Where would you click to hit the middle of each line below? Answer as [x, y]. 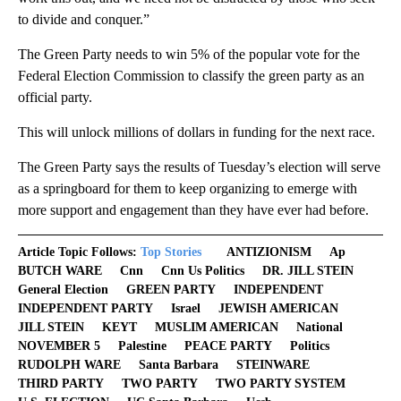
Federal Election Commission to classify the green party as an [191, 75]
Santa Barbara [179, 364]
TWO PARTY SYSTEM [281, 383]
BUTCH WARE [60, 270]
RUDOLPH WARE [69, 364]
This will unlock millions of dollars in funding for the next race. [196, 132]
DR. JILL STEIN [308, 270]
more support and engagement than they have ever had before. [193, 209]
